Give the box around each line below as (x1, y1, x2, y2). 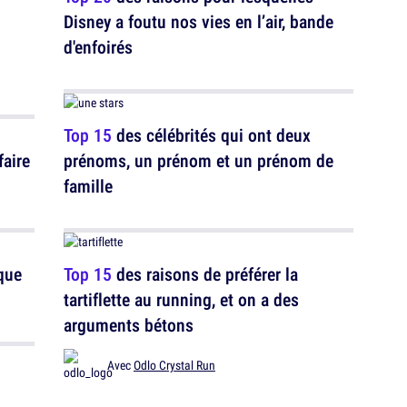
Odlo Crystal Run (134, 357, 215, 373)
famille (64, 174, 113, 198)
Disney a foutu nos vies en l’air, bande (64, 9, 333, 34)
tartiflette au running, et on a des (64, 287, 299, 312)
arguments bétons (64, 313, 194, 337)
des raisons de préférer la (112, 262, 298, 286)
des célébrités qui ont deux (112, 123, 311, 147)
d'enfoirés (64, 35, 133, 59)
